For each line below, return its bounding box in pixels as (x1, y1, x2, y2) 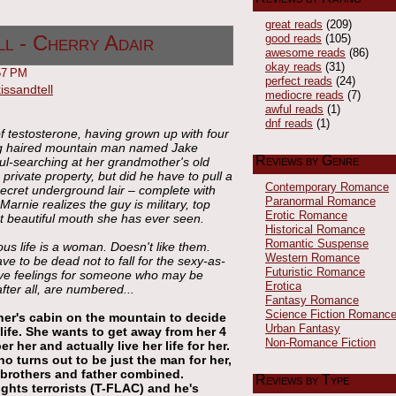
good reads (265, 31, 322, 45)
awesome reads (265, 45, 346, 59)
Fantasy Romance (265, 293, 359, 307)
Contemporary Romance (265, 179, 389, 194)
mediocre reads (265, 88, 344, 102)
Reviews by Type (255, 371, 349, 387)
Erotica (265, 278, 301, 293)
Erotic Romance (265, 208, 347, 222)
